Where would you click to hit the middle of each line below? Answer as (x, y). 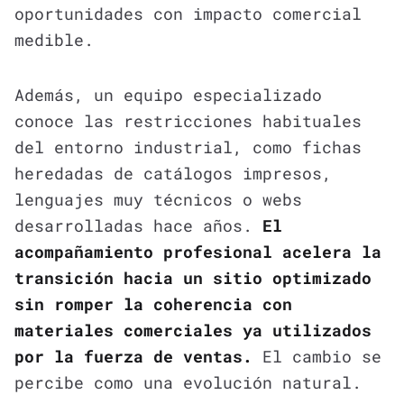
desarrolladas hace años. (138, 225)
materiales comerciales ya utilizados (193, 330)
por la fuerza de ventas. (133, 356)
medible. (54, 39)
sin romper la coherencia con (153, 303)
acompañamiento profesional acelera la (198, 251)
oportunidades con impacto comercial (188, 13)
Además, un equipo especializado (168, 94)
